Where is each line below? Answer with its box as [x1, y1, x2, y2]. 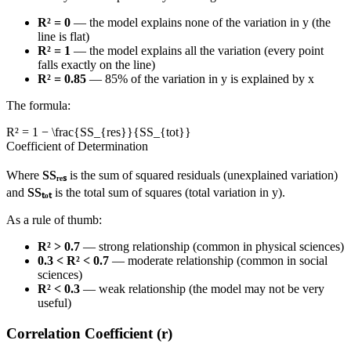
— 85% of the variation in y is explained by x [86, 72, 314, 86]
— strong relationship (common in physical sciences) [80, 240, 344, 254]
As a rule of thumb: [6, 213, 102, 227]
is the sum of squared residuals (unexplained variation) [67, 168, 338, 183]
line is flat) [38, 30, 89, 44]
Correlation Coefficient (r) [6, 324, 172, 342]
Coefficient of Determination [6, 139, 148, 154]
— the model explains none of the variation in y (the [71, 16, 331, 30]
